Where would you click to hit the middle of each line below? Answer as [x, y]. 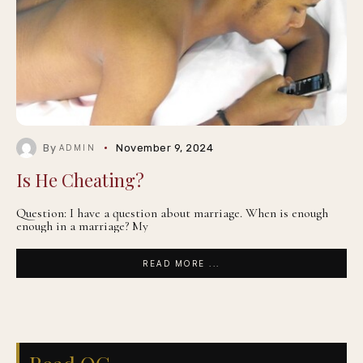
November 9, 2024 [165, 148]
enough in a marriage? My [82, 226]
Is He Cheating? [80, 180]
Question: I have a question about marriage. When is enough [172, 213]
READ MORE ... [181, 263]
